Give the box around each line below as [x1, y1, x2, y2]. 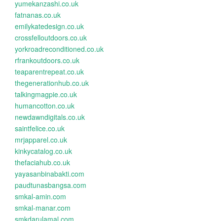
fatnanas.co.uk [15, 10, 61, 20]
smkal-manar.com [15, 203, 71, 213]
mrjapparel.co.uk [15, 135, 67, 145]
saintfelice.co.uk [15, 123, 65, 133]
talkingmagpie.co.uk [15, 89, 77, 99]
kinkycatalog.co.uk [15, 146, 72, 156]
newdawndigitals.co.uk [15, 112, 85, 122]
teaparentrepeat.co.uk [15, 67, 84, 76]
